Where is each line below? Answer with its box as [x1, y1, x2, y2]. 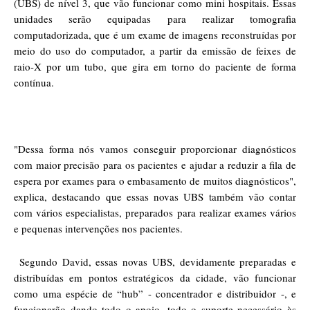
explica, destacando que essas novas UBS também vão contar [14, 189, 296, 203]
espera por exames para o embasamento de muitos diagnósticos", [14, 173, 296, 188]
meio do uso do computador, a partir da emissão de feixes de [14, 43, 296, 57]
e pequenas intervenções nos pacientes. [14, 221, 183, 235]
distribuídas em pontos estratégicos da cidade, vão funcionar [14, 270, 296, 284]
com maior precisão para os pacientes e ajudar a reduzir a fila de [14, 157, 296, 172]
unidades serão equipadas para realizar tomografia [14, 11, 296, 26]
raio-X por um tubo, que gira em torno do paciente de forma [14, 59, 296, 73]
